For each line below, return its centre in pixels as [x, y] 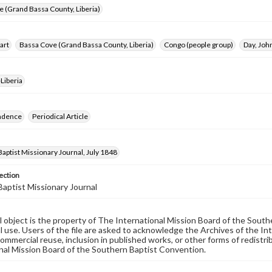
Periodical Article [60, 116]
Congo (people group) [199, 45]
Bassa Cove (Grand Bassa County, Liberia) [87, 45]
